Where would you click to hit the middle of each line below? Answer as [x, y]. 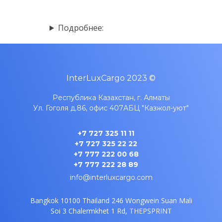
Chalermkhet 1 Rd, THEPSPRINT [120, 211]
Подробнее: [81, 28]
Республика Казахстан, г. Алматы [111, 98]
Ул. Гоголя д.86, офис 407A [81, 108]
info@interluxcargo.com [111, 177]
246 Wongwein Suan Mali [152, 200]
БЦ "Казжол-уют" [159, 108]
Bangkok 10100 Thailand [71, 200]
